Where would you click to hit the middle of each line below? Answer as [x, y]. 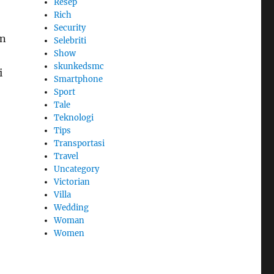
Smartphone [79, 80]
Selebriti [70, 41]
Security [70, 28]
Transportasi [80, 144]
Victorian [72, 182]
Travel [66, 157]
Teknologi [74, 118]
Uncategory [77, 169]
